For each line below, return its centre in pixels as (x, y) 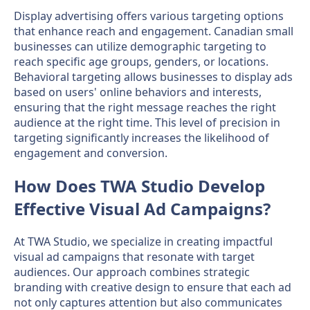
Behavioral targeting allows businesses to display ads (153, 77)
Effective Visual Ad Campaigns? (142, 209)
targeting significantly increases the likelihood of (142, 138)
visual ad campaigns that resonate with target (134, 257)
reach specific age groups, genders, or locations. (141, 62)
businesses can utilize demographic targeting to (140, 47)
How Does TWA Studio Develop (139, 186)
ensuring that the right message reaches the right (145, 108)
